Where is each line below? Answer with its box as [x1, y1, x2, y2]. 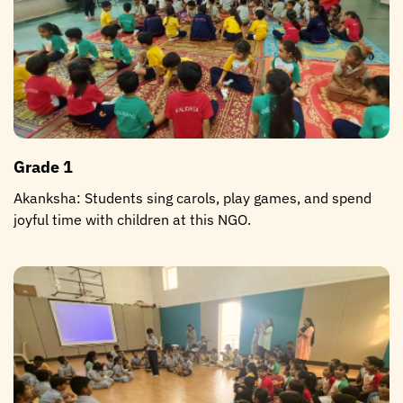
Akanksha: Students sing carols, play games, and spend [13, 188, 372, 207]
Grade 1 [13, 156, 73, 177]
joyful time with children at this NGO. [13, 210, 251, 228]
